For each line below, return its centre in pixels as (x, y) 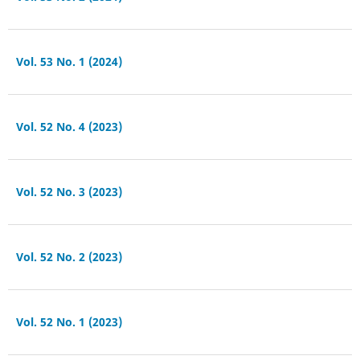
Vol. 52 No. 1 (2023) (69, 321)
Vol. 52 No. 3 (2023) (69, 191)
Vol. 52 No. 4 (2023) (69, 126)
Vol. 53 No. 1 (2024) (69, 61)
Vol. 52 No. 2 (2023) (69, 256)
